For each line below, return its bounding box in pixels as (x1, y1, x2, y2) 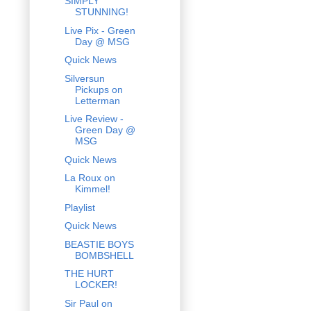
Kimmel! (74, 183, 110, 195)
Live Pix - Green (64, 24, 135, 36)
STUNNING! (74, 6, 128, 18)
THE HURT (64, 268, 114, 280)
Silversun (64, 72, 105, 84)
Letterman (74, 94, 120, 106)
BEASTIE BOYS (64, 238, 134, 250)
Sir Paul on (64, 297, 112, 309)
